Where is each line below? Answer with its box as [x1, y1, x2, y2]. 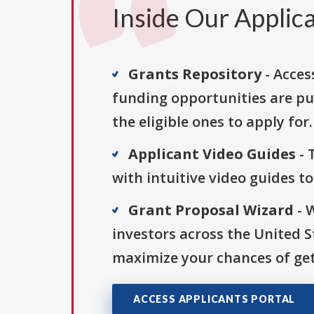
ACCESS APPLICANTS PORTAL [133, 293, 296, 306]
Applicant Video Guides [128, 144, 296, 164]
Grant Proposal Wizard [128, 200, 294, 220]
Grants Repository [128, 64, 261, 84]
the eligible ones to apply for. [112, 112, 313, 132]
